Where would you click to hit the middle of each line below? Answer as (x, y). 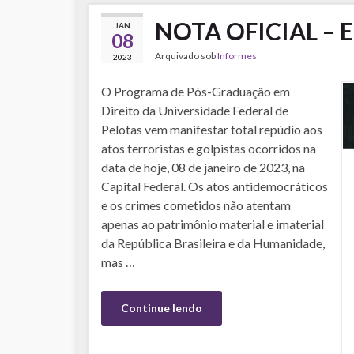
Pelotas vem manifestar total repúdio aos (212, 129)
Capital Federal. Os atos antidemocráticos (215, 186)
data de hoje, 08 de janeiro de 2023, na (203, 167)
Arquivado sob (186, 56)
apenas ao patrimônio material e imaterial (213, 224)
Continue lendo (162, 308)
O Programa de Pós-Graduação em (196, 91)
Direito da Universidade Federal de (195, 110)
